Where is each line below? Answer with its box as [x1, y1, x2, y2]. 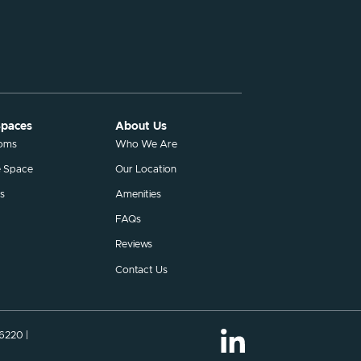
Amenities [114, 189, 161, 201]
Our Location [114, 164, 176, 175]
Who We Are [114, 139, 177, 150]
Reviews [114, 239, 152, 251]
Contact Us [114, 264, 168, 276]
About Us [114, 121, 167, 133]
